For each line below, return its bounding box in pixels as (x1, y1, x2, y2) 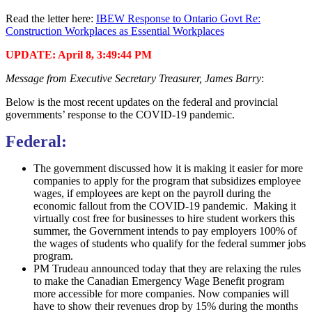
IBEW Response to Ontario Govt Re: (96, 12, 260, 24)
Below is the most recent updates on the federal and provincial (6, 95, 278, 108)
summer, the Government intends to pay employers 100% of (33, 224, 297, 237)
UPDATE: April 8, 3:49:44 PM (6, 48, 152, 61)
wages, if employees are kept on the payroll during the (33, 187, 271, 199)
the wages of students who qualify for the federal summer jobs (33, 237, 306, 249)
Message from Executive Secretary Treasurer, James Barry (6, 72, 261, 84)
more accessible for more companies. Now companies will (33, 287, 289, 299)
